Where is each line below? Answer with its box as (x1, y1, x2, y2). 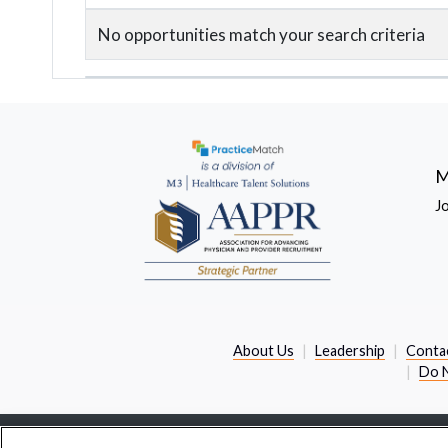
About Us (232, 342, 294, 360)
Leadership (314, 342, 385, 360)
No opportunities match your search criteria (98, 24, 425, 46)
